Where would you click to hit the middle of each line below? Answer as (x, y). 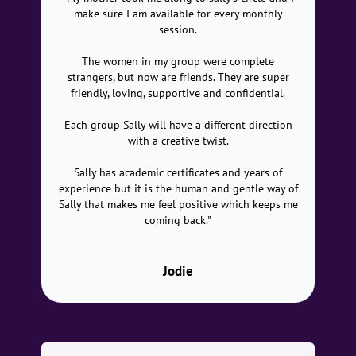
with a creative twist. (178, 141)
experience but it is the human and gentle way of (178, 188)
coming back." (178, 220)
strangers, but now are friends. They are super (178, 77)
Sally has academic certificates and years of (178, 172)
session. (178, 29)
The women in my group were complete (178, 61)
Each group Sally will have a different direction (178, 125)
